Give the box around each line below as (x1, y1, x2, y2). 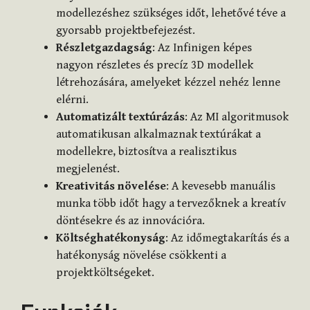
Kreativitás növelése (56, 179, 166, 193)
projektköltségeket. (56, 265, 154, 280)
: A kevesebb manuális (166, 179, 275, 193)
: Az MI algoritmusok (185, 109, 289, 124)
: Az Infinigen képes (152, 40, 252, 55)
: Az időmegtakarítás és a (165, 230, 289, 245)
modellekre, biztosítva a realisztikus (56, 144, 237, 158)
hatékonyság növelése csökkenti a (56, 248, 226, 262)
